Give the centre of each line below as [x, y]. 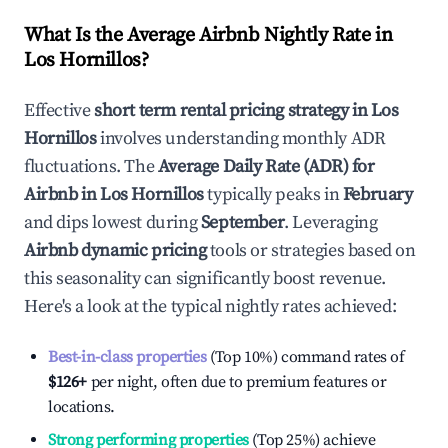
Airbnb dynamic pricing [115, 250]
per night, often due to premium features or [237, 382]
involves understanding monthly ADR [241, 138]
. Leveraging [331, 222]
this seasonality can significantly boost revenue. [205, 278]
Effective [59, 110]
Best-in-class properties [127, 357]
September [242, 222]
